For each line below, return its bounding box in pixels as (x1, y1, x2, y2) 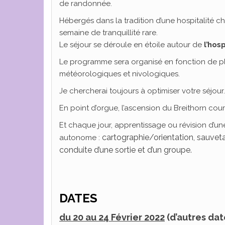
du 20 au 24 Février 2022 (59, 212, 165, 222)
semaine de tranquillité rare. (59, 28, 158, 37)
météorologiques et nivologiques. (59, 69, 180, 78)
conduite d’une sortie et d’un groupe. (59, 145, 192, 155)
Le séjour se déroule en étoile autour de (59, 40, 204, 49)
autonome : (59, 133, 102, 142)
